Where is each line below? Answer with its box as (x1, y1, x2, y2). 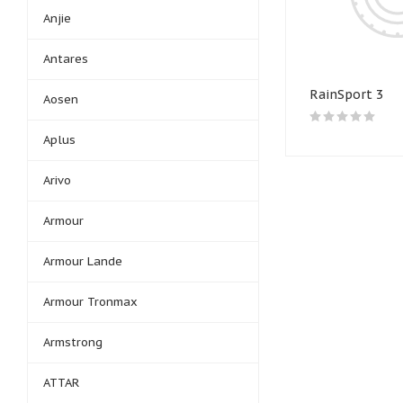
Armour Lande (43, 254, 122, 269)
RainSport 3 (309, 86, 383, 103)
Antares (43, 51, 88, 67)
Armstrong (43, 335, 103, 350)
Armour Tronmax (43, 294, 138, 309)
